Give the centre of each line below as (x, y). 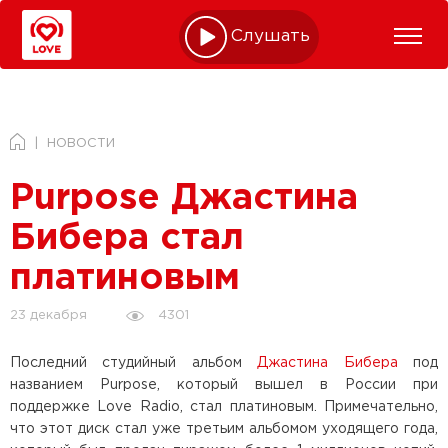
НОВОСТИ (81, 143)
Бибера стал (127, 239)
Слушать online (299, 36)
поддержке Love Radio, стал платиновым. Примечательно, (224, 406)
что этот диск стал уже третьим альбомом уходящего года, (224, 428)
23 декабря (48, 315)
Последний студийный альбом (134, 362)
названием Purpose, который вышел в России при (224, 384)
